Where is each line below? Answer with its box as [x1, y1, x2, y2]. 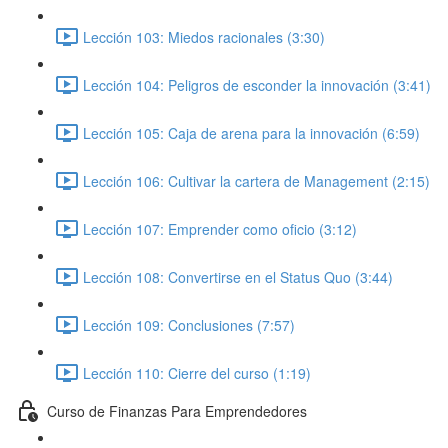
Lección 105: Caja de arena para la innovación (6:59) [83, 122, 420, 143]
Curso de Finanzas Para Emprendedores [47, 400, 307, 421]
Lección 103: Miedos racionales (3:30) [83, 26, 325, 47]
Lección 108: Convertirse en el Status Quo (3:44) [83, 266, 393, 287]
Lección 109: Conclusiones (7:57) [83, 314, 295, 335]
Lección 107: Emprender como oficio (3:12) [83, 218, 357, 239]
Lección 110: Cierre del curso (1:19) [83, 362, 311, 383]
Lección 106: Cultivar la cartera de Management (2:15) [83, 170, 430, 191]
